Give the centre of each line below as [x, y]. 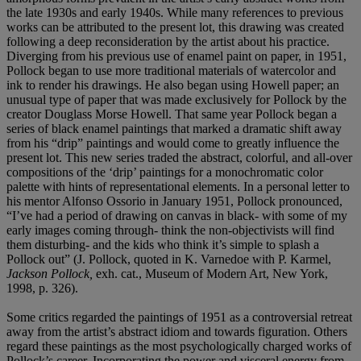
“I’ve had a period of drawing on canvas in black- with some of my [177, 215]
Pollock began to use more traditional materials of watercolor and [171, 70]
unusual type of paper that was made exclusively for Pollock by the [176, 99]
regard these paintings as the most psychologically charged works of [179, 346]
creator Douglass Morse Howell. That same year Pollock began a [172, 114]
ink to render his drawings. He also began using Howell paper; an [173, 85]
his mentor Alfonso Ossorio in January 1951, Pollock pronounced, [174, 201]
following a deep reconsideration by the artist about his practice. [168, 41]
